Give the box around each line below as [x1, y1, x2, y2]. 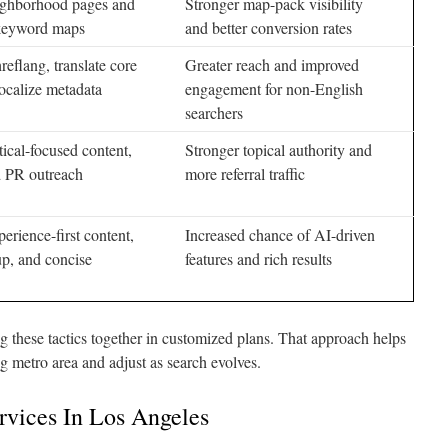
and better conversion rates [185, 17, 352, 38]
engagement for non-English [185, 78, 363, 99]
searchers [185, 102, 243, 123]
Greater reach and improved [185, 54, 359, 75]
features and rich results [185, 248, 332, 269]
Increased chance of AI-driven [185, 224, 375, 245]
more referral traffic [185, 163, 305, 184]
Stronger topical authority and [185, 139, 372, 160]
